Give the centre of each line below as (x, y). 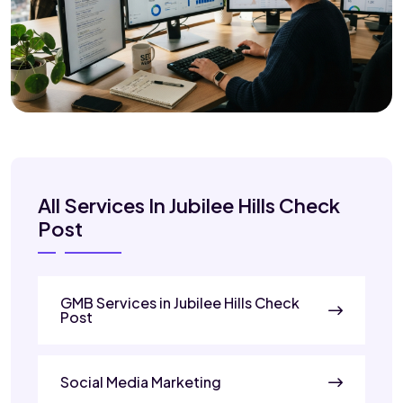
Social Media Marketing (141, 381)
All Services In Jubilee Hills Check (189, 205)
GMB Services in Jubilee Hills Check (180, 302)
